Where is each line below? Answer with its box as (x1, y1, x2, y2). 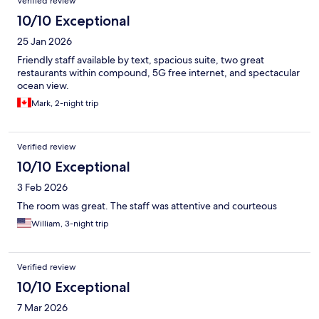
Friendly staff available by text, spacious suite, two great (17, 53, 264, 67)
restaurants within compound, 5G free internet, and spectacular (17, 66, 300, 80)
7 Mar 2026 (17, 301, 68, 315)
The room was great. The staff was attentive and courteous (17, 199, 277, 213)
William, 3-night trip (31, 218, 109, 230)
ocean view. (17, 79, 69, 93)
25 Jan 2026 (17, 35, 72, 48)
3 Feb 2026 (17, 181, 68, 194)
